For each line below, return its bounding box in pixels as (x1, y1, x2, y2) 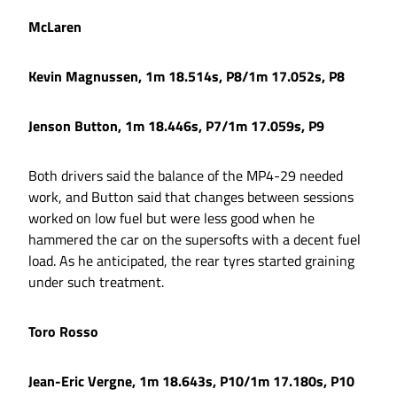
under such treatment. (28, 271, 164, 293)
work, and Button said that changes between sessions (28, 186, 354, 208)
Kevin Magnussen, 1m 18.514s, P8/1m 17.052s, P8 (28, 66, 345, 88)
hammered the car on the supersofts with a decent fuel (28, 229, 361, 251)
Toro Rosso (28, 321, 98, 343)
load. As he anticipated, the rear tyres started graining (28, 250, 354, 272)
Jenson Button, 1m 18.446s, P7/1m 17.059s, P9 (28, 115, 324, 137)
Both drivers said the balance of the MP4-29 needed (28, 165, 343, 187)
